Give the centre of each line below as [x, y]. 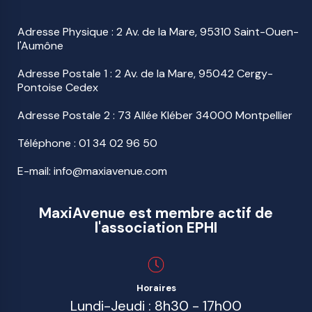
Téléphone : [48, 143]
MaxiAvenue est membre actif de [156, 213]
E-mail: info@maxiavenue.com [92, 171]
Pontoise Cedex [58, 87]
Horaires [156, 288]
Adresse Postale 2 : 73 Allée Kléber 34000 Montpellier [155, 115]
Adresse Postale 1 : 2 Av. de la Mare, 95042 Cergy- [145, 73]
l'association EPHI [156, 228]
